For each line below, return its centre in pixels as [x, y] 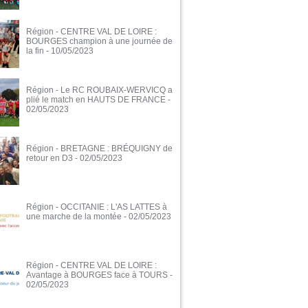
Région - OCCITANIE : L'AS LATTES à [97, 207]
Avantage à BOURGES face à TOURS [97, 275]
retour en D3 [49, 158]
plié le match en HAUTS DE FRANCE [96, 100]
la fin [35, 51]
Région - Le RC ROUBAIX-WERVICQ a [99, 90]
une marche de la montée [74, 217]
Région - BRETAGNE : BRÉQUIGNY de [99, 149]
